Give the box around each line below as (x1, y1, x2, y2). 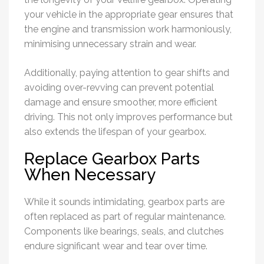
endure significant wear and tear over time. (24, 240, 210, 252)
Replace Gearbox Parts (24, 149, 200, 169)
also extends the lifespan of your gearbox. (24, 126, 209, 138)
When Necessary (24, 165, 156, 184)
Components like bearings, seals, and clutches (24, 226, 224, 237)
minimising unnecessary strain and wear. (24, 38, 199, 50)
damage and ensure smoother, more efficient (24, 97, 217, 108)
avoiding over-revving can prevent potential (24, 82, 214, 94)
